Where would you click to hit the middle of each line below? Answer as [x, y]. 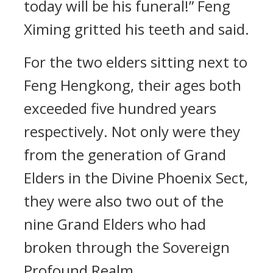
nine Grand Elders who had [115, 224]
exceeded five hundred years [120, 108]
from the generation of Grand [125, 154]
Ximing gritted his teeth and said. [136, 29]
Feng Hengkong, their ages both [133, 85]
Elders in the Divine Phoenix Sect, [136, 178]
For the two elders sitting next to [136, 62]
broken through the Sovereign [127, 247]
